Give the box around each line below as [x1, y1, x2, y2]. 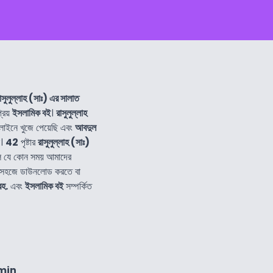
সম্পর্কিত [63, 179, 92, 193]
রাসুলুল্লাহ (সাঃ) [38, 135, 90, 149]
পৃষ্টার [18, 135, 38, 149]
